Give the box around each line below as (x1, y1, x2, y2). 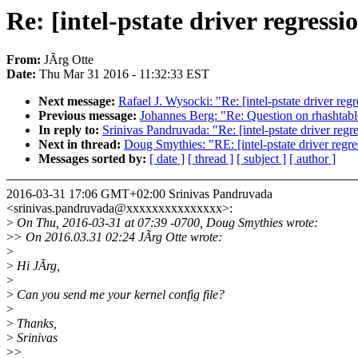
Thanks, (14, 316, 57, 331)
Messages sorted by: (38, 152, 149, 166)
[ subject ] (237, 152, 286, 166)
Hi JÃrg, (14, 259, 60, 273)
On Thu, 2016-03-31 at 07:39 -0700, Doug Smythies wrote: (14, 216, 318, 230)
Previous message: (38, 109, 140, 123)
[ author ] (289, 152, 336, 166)
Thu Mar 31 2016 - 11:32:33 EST (39, 67, 209, 82)
